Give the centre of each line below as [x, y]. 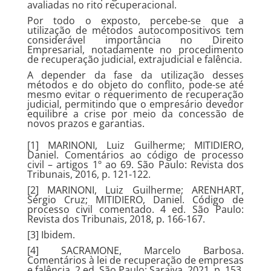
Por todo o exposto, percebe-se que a [135, 21]
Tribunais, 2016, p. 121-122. [89, 174]
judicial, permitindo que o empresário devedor [135, 104]
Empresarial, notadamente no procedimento [135, 50]
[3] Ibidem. [51, 235]
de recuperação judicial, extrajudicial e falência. [134, 59]
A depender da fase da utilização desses [135, 75]
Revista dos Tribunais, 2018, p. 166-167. [116, 219]
